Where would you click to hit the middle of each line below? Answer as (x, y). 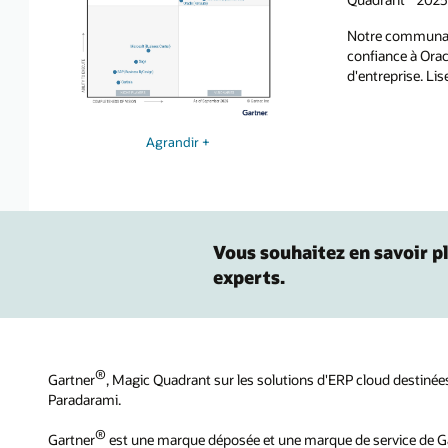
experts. (249, 276)
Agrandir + (178, 141)
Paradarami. (84, 400)
